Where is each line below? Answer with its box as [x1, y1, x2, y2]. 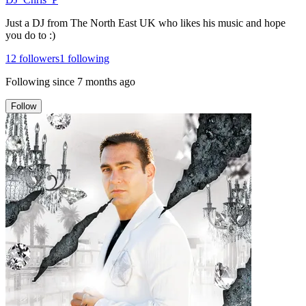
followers [16, 52, 59, 64]
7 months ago [77, 75, 135, 87]
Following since [5, 75, 74, 87]
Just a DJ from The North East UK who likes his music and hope [5, 16, 286, 29]
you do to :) [5, 29, 55, 41]
